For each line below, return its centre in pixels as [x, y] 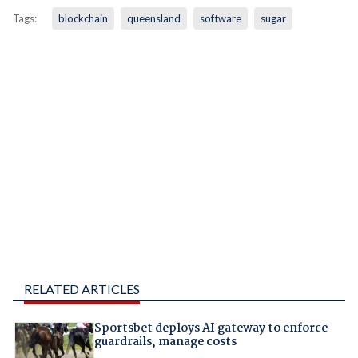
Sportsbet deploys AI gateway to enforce [211, 329]
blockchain [83, 18]
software [220, 18]
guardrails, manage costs [165, 342]
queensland [153, 18]
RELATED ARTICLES [82, 289]
